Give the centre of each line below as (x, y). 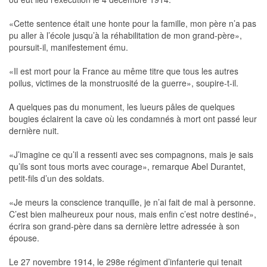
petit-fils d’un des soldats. (57, 178)
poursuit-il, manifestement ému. (69, 47)
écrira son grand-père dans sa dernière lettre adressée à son (124, 226)
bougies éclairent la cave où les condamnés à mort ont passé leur (133, 119)
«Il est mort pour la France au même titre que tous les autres (124, 71)
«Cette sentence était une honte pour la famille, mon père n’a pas (133, 24)
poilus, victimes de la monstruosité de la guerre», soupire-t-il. (124, 83)
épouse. (24, 238)
